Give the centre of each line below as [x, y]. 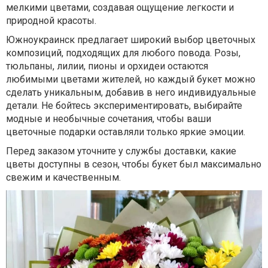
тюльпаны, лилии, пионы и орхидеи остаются [107, 66]
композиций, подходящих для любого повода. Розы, [123, 53]
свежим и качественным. [63, 177]
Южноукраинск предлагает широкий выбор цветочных [131, 39]
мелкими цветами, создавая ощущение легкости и [120, 7]
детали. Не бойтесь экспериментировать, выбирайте [124, 105]
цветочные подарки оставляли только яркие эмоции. [126, 132]
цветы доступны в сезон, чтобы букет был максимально [134, 164]
